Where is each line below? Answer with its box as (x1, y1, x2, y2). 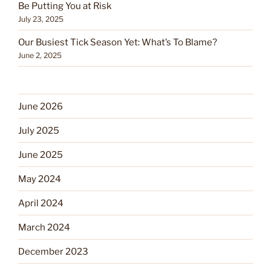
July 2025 (18, 125, 59, 136)
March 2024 (18, 221, 70, 233)
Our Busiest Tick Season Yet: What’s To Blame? (18, 36, 217, 48)
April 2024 (18, 197, 64, 209)
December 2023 (18, 246, 88, 257)
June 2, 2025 (18, 50, 62, 60)
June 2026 (18, 100, 63, 112)
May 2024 (18, 173, 61, 184)
